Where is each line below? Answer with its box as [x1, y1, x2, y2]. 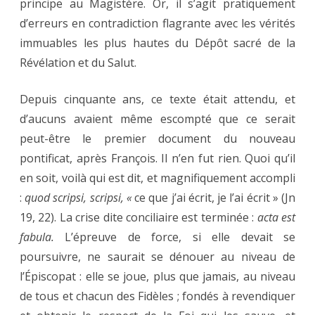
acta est [257, 210, 296, 226]
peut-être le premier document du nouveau [20, 131, 295, 147]
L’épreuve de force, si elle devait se [54, 229, 295, 245]
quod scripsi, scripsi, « [25, 190, 135, 206]
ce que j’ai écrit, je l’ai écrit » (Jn [134, 190, 296, 206]
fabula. [20, 229, 54, 245]
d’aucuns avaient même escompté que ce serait [20, 111, 295, 127]
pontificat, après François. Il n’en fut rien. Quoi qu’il [20, 150, 295, 167]
